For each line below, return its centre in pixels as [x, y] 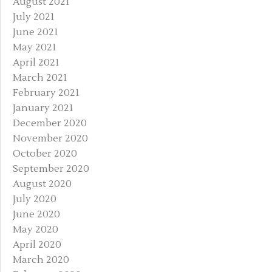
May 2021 [35, 47]
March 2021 [40, 77]
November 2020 [50, 138]
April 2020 [37, 244]
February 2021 [46, 93]
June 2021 [36, 32]
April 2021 [36, 62]
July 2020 [35, 199]
